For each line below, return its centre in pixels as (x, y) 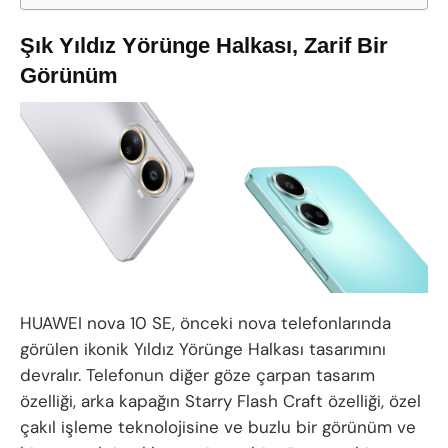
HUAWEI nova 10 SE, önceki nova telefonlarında (205, 323)
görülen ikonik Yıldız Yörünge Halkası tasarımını (203, 349)
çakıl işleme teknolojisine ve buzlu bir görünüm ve (218, 427)
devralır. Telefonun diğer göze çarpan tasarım (197, 375)
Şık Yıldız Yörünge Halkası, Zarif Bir (204, 46)
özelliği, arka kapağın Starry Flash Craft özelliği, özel (220, 401)
